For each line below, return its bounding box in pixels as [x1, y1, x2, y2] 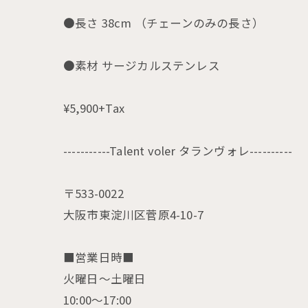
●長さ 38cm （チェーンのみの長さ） [63, 14, 265, 31]
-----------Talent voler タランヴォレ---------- [63, 142, 292, 159]
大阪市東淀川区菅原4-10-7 [63, 206, 203, 223]
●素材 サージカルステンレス [63, 57, 220, 74]
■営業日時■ [63, 249, 135, 265]
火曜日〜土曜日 [63, 270, 146, 287]
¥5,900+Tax [63, 100, 124, 116]
